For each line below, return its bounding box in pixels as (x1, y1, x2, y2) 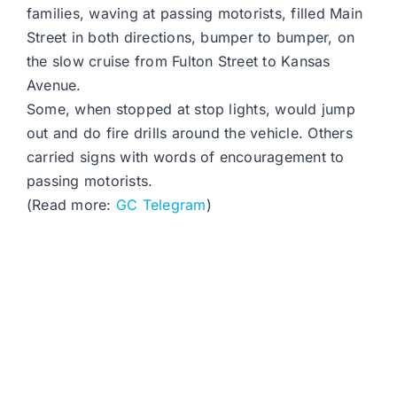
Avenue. (27, 76, 82, 95)
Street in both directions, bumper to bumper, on (27, 28, 355, 47)
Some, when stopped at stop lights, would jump (27, 100, 355, 119)
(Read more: (27, 196, 116, 214)
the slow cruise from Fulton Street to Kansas (27, 52, 331, 71)
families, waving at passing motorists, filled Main (27, 4, 362, 23)
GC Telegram (115, 196, 206, 214)
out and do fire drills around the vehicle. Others (27, 124, 353, 143)
